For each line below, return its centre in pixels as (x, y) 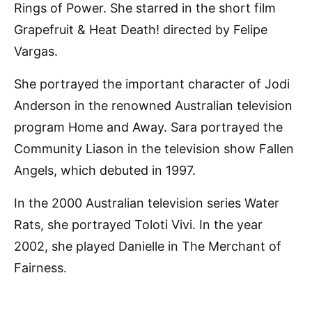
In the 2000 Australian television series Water (147, 203)
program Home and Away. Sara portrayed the (148, 127)
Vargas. (36, 52)
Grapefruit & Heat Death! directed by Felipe (141, 30)
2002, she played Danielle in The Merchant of (148, 247)
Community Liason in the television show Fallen (154, 149)
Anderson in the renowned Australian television (153, 106)
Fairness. (40, 268)
